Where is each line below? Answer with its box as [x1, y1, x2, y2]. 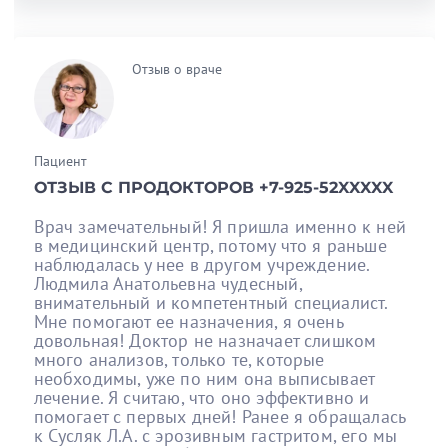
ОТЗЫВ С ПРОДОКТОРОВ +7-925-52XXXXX [33, 177, 393, 197]
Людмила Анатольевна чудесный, [33, 271, 302, 295]
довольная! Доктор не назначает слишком [33, 328, 377, 352]
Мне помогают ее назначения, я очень [33, 309, 343, 333]
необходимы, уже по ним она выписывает [33, 366, 375, 390]
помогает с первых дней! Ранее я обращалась [33, 404, 406, 428]
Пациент [33, 151, 87, 170]
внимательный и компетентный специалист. [33, 290, 388, 314]
